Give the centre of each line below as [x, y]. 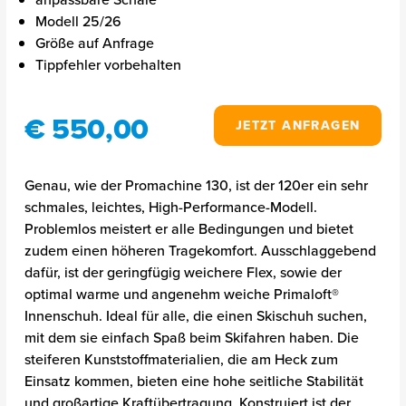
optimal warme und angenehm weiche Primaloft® [181, 294]
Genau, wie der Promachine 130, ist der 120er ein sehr [196, 185]
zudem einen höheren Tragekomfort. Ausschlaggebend [200, 251]
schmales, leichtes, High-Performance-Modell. [170, 207]
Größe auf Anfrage [94, 43]
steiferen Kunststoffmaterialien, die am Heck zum [181, 359]
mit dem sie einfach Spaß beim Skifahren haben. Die [191, 338]
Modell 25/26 [78, 21]
